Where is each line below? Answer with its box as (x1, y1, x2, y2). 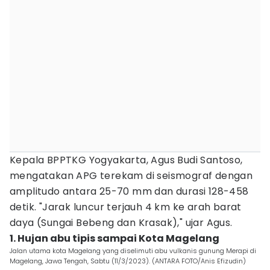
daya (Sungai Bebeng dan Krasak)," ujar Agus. (10, 216, 233, 230)
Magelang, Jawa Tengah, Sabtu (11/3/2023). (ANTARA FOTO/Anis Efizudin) (10, 256, 246, 266)
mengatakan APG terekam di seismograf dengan (10, 169, 253, 183)
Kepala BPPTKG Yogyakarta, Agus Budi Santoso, (10, 153, 243, 167)
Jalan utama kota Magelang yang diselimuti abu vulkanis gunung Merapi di (10, 246, 256, 256)
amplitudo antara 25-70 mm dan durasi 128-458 (10, 184, 249, 198)
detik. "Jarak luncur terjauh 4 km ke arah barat (10, 200, 242, 214)
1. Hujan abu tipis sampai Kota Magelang (10, 231, 219, 245)
